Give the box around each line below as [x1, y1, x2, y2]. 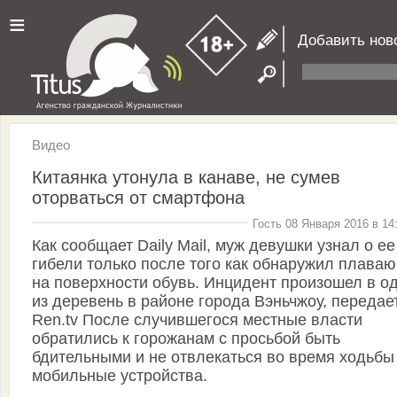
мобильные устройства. [32, 367, 207, 385]
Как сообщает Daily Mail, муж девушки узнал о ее [32, 237, 395, 255]
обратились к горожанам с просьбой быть [32, 330, 340, 348]
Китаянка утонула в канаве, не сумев [32, 167, 340, 187]
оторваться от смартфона [32, 187, 245, 207]
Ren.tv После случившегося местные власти [32, 311, 362, 330]
